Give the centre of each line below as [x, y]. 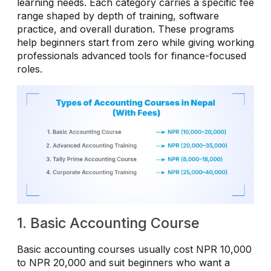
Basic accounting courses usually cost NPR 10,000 [134, 249]
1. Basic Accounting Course [108, 223]
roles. [30, 69]
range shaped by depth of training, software [118, 15]
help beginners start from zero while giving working [135, 42]
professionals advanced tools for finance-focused [132, 55]
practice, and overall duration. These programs [126, 29]
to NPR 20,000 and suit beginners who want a [123, 262]
